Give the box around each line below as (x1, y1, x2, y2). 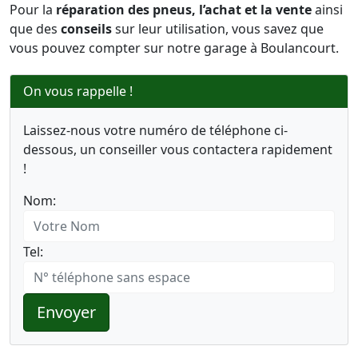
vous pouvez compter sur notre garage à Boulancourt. (10, 39, 339, 57)
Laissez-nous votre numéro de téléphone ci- (23, 121, 288, 139)
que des (10, 20, 61, 38)
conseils (61, 20, 112, 38)
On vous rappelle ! (23, 82, 133, 100)
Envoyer (37, 301, 96, 323)
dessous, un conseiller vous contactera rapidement (23, 141, 332, 158)
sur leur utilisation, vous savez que (112, 20, 324, 38)
